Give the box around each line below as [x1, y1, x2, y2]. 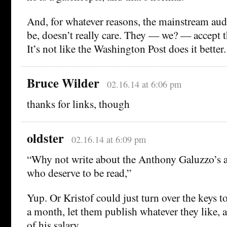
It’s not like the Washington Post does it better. [27, 41, 226, 56]
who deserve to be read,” [27, 165, 131, 180]
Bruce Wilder [27, 74, 99, 92]
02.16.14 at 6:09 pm [71, 133, 146, 146]
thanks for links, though [27, 96, 130, 111]
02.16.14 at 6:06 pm [106, 78, 181, 91]
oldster [27, 129, 64, 147]
